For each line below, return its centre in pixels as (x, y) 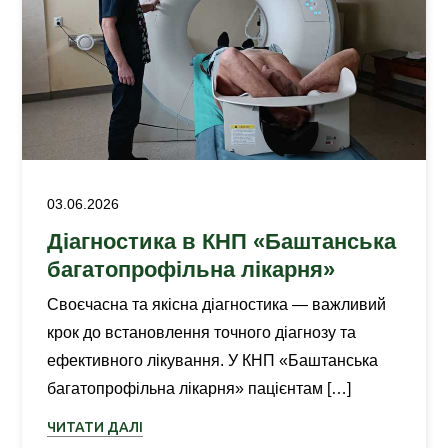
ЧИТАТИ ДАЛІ (95, 427)
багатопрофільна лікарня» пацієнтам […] (199, 388)
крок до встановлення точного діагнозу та (202, 332)
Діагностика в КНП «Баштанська (222, 241)
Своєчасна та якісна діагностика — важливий (217, 304)
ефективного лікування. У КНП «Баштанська (213, 360)
